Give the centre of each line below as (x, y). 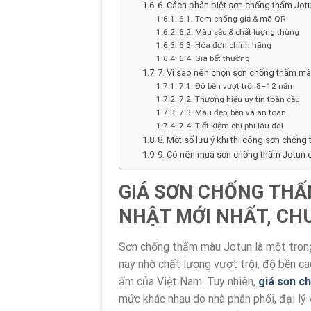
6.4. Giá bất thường (214, 58)
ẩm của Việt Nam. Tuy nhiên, (188, 282)
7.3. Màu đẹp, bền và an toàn (232, 112)
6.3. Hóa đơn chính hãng (225, 45)
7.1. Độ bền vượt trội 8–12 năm (237, 86)
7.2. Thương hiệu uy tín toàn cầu (239, 99)
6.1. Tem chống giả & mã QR (232, 18)
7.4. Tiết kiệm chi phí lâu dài (231, 125)
